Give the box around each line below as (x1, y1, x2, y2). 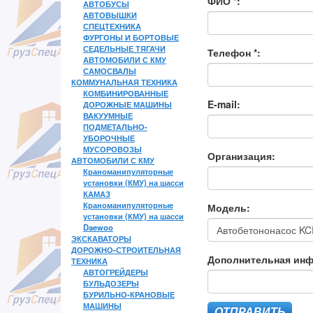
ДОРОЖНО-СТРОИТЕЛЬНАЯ (71, 244, 181, 256)
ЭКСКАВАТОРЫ (71, 233, 131, 245)
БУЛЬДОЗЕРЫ (82, 277, 139, 289)
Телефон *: (208, 45, 261, 60)
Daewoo (82, 221, 113, 233)
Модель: (208, 201, 250, 215)
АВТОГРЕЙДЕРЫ (82, 266, 148, 278)
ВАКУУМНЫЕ (82, 110, 133, 122)
